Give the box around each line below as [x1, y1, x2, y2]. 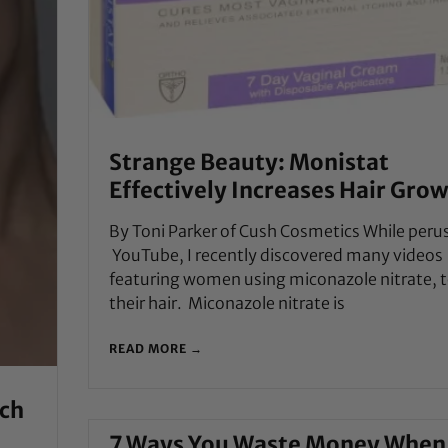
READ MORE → [108, 340, 203, 356]
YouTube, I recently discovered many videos [108, 244, 443, 265]
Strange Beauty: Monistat [108, 147, 389, 176]
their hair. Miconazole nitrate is [108, 292, 345, 313]
